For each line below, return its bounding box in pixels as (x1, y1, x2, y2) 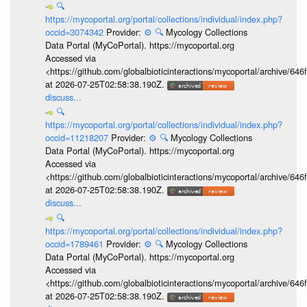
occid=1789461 (45, 236, 106, 250)
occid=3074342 (45, 25, 106, 38)
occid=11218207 (45, 131, 111, 145)
